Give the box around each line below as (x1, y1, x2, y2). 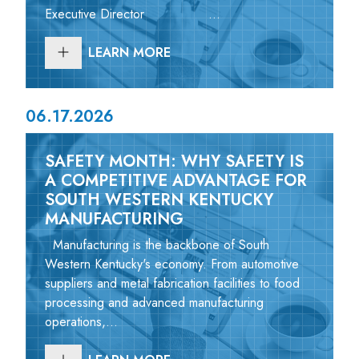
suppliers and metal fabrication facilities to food (45, 273, 300, 292)
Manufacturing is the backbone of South (45, 235, 269, 254)
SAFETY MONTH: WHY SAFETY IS (45, 149, 304, 173)
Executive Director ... (45, 4, 220, 23)
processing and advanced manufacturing (45, 292, 264, 312)
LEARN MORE (88, 42, 171, 62)
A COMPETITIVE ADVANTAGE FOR (45, 168, 307, 192)
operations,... (45, 312, 118, 331)
